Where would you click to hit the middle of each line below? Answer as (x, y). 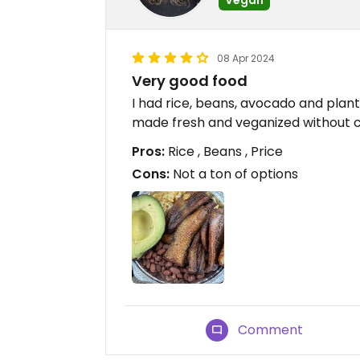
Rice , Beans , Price (224, 151)
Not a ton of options (234, 174)
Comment (271, 330)
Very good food (190, 81)
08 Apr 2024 (246, 58)
